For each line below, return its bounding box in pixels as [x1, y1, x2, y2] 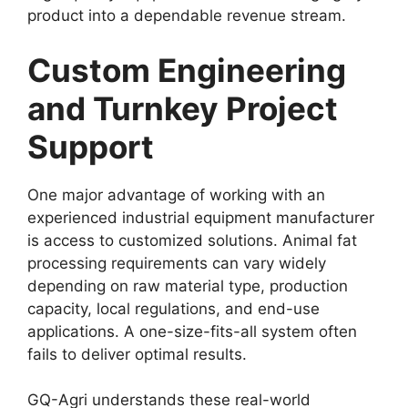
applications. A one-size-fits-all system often [27, 321, 357, 341]
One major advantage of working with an [27, 185, 325, 204]
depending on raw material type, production [27, 276, 348, 295]
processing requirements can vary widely [27, 253, 326, 272]
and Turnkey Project [27, 88, 338, 127]
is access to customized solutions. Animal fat [27, 230, 357, 250]
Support [27, 127, 154, 166]
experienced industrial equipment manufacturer [27, 208, 374, 227]
